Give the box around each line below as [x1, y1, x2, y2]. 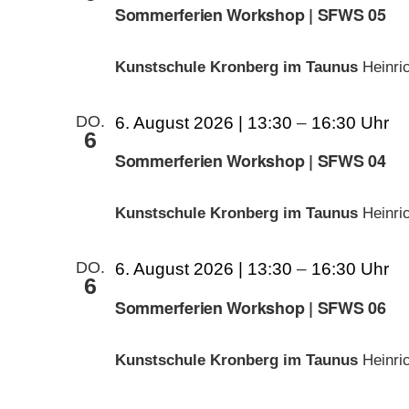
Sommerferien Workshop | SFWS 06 [115, 295, 386, 320]
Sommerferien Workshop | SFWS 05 [115, 2, 386, 26]
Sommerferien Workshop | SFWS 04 [115, 149, 386, 173]
